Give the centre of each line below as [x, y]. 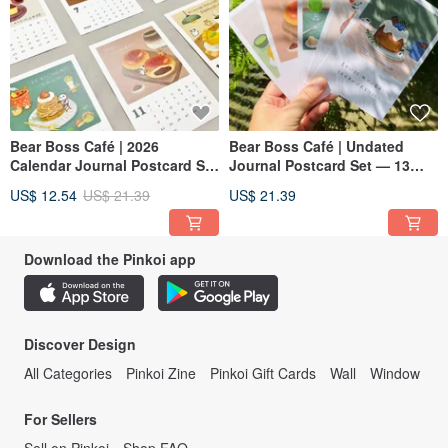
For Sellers [60, 418]
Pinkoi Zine [161, 372]
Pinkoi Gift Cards [263, 372]
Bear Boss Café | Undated [316, 145]
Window [395, 372]
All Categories [68, 372]
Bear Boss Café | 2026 [84, 145]
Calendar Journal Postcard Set [114, 164]
